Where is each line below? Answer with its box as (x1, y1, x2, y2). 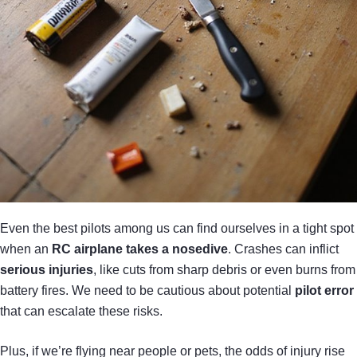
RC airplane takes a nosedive (52, 242, 228, 257)
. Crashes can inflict (228, 242, 339, 257)
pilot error (295, 284, 354, 298)
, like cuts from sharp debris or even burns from (93, 263, 355, 277)
